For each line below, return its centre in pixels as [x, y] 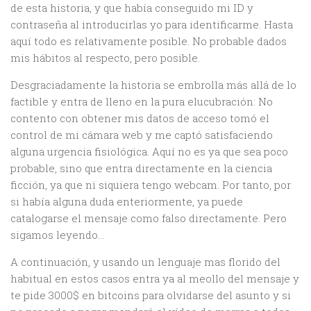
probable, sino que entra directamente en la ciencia [141, 168]
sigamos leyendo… [57, 235]
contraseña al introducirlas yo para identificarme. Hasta [152, 25]
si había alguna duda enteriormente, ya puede [127, 202]
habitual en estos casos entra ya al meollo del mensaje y [155, 279]
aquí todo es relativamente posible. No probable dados [149, 41]
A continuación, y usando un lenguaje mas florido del [145, 262]
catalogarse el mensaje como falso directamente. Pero [149, 218]
